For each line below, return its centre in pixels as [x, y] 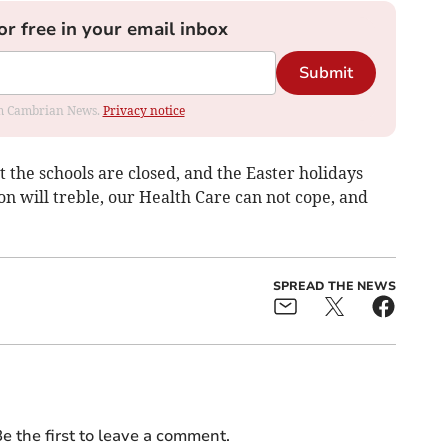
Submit [325, 73]
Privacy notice [143, 111]
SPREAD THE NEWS [334, 286]
